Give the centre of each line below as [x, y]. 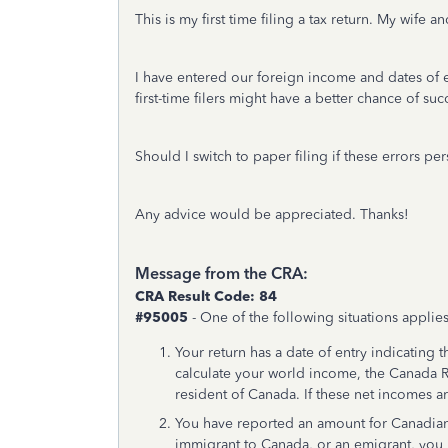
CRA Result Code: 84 [206, 296]
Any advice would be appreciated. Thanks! [272, 214]
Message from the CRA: [221, 273]
